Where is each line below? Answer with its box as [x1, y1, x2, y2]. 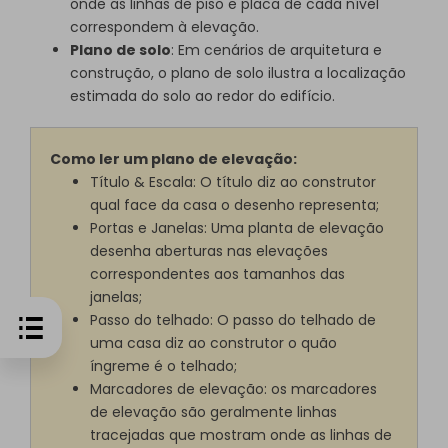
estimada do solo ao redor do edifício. [70, 86, 335, 107]
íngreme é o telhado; [90, 355, 238, 376]
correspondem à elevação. [70, 17, 259, 38]
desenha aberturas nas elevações [90, 240, 329, 261]
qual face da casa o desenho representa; [90, 194, 380, 215]
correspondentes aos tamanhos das [90, 263, 346, 284]
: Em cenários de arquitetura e [171, 40, 382, 61]
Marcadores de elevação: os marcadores [90, 378, 378, 399]
